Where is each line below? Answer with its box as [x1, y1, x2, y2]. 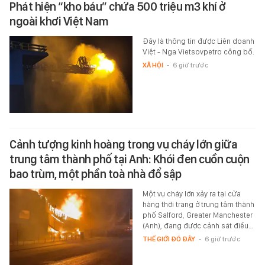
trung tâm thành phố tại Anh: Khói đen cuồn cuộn [9, 151, 250, 166]
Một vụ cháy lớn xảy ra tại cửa [142, 189, 241, 198]
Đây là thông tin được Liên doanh [142, 36, 254, 46]
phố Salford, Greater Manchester [142, 210, 253, 219]
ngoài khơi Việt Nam [9, 14, 109, 28]
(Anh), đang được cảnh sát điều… [142, 221, 253, 230]
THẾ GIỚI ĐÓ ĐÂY [142, 234, 195, 243]
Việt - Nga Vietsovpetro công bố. [142, 47, 254, 56]
